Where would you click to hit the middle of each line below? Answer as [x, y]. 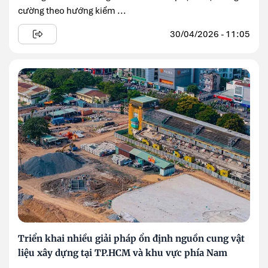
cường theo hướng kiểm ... [72, 10]
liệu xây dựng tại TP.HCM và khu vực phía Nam [123, 253]
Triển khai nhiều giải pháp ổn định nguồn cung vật [131, 239]
